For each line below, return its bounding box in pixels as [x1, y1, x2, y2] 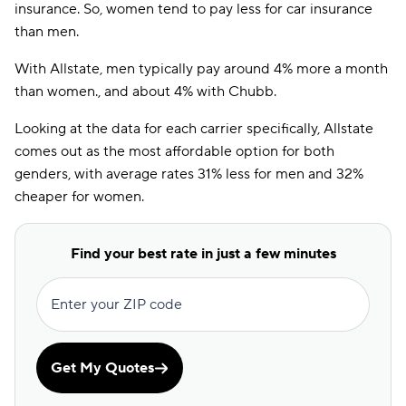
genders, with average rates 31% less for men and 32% [14, 165, 363, 183]
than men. [14, 23, 79, 41]
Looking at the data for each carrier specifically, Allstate [14, 120, 373, 138]
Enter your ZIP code [51, 295, 182, 314]
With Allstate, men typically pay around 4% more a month [14, 60, 388, 78]
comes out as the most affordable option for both [14, 142, 334, 160]
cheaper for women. [14, 188, 144, 206]
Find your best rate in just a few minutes [70, 245, 336, 263]
